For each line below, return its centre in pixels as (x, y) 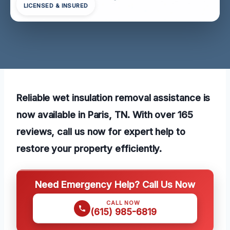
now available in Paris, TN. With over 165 (105, 114)
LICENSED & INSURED (56, 6)
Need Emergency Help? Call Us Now (115, 184)
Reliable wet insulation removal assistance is (113, 97)
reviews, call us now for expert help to (101, 131)
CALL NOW (123, 203)
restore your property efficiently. (89, 148)
